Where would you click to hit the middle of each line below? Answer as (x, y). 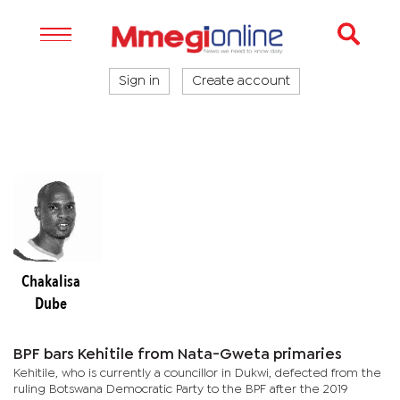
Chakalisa (50, 282)
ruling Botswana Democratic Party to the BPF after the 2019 (181, 389)
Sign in (139, 81)
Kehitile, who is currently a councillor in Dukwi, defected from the (197, 373)
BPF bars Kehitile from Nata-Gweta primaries (178, 355)
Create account (241, 81)
